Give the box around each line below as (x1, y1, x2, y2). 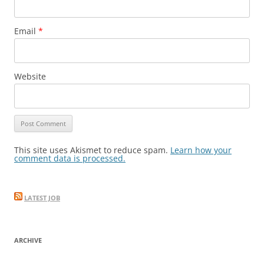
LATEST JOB (24, 193, 60, 203)
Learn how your (170, 144, 232, 156)
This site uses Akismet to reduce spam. (14, 144, 170, 156)
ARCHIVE (14, 236, 42, 245)
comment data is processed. (14, 153, 126, 164)
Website (14, 71, 46, 82)
